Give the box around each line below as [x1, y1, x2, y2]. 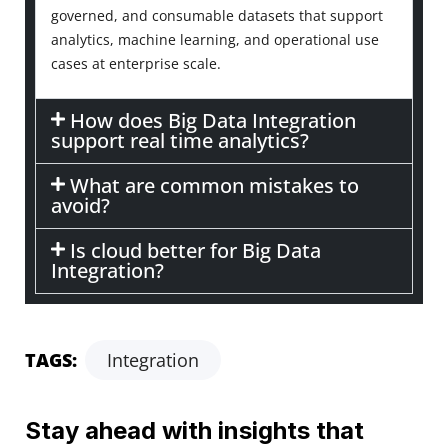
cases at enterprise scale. [51, 54, 221, 74]
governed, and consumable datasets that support [51, 6, 383, 26]
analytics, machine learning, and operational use [51, 30, 379, 50]
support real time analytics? [51, 127, 309, 155]
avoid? [51, 192, 110, 220]
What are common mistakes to [70, 172, 360, 200]
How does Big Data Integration [70, 107, 357, 135]
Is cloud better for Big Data [70, 237, 322, 265]
